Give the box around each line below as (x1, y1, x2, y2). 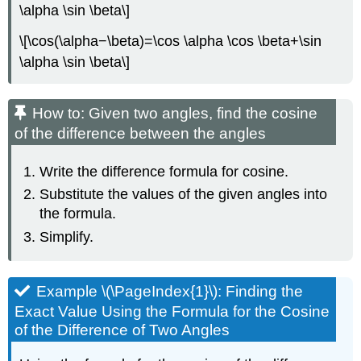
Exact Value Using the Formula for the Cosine (15, 302, 330, 320)
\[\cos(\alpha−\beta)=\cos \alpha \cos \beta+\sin (19, 33, 322, 50)
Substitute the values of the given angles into (39, 186, 328, 203)
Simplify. (39, 228, 94, 245)
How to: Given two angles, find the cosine (32, 105, 318, 122)
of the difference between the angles (15, 125, 267, 143)
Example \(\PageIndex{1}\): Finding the (36, 282, 304, 300)
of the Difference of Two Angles (15, 321, 230, 338)
